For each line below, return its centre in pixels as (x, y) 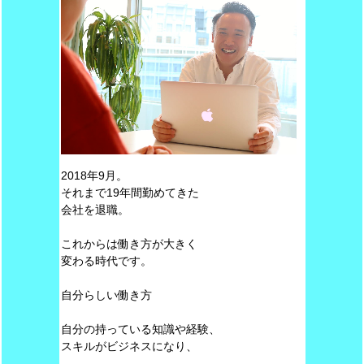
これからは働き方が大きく (129, 244)
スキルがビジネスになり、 (129, 346)
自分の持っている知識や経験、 (140, 329)
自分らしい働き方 (106, 295)
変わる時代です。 (106, 261)
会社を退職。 (95, 210)
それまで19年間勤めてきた (130, 193)
